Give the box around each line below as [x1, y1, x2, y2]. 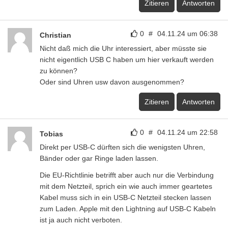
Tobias [40, 130, 63, 138]
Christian [40, 31, 71, 39]
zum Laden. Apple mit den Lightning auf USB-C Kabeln [40, 205, 216, 213]
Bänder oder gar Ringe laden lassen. [40, 154, 158, 162]
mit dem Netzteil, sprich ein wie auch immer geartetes [40, 182, 212, 190]
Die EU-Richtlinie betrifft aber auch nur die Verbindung [40, 171, 214, 179]
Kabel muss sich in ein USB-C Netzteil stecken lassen [40, 193, 211, 202]
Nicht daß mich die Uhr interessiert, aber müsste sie [40, 44, 207, 52]
